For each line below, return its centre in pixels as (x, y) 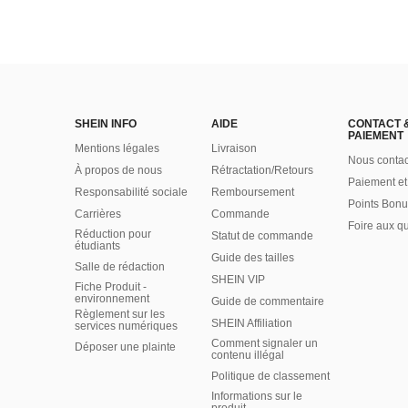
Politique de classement (270, 376)
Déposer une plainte (125, 347)
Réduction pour (113, 234)
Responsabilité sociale (131, 192)
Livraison (234, 148)
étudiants (97, 246)
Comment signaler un (265, 343)
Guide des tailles (253, 258)
